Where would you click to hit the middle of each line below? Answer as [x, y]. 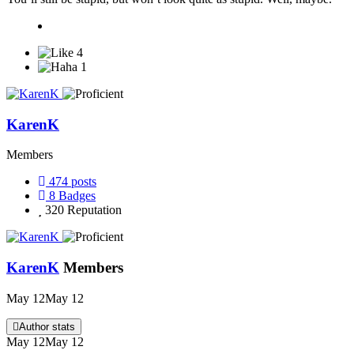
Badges [77, 196]
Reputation [94, 210]
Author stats [47, 326]
